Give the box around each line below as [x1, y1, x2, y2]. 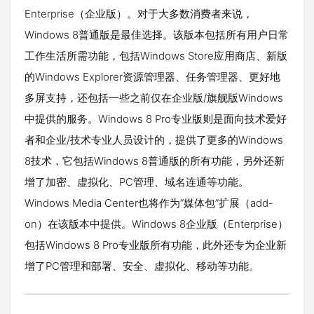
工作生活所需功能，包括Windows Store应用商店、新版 [25, 49, 287, 62]
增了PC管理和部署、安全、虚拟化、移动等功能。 [25, 259, 259, 273]
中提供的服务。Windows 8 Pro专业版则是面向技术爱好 [25, 112, 287, 125]
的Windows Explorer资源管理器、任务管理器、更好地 [25, 70, 280, 83]
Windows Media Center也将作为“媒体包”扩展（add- [25, 196, 273, 210]
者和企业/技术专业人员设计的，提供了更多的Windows [25, 133, 283, 146]
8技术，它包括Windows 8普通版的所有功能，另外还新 [25, 154, 285, 168]
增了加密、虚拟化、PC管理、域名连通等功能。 [25, 175, 249, 189]
